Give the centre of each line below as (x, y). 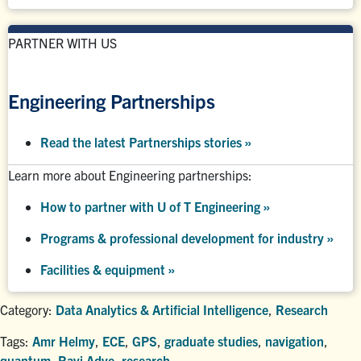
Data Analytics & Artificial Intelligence (162, 309)
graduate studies (211, 340)
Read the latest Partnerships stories (142, 141)
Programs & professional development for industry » (187, 237)
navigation (295, 340)
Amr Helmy (64, 340)
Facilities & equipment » (108, 269)
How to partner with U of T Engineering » (155, 206)
